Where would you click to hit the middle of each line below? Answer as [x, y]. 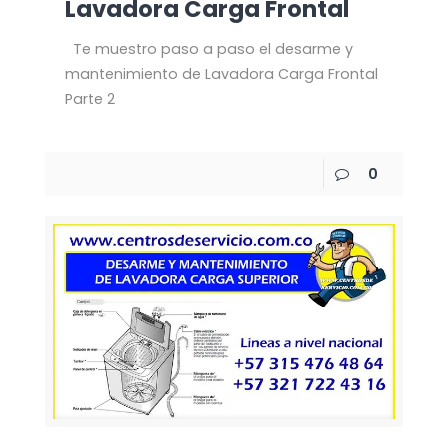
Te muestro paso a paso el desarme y [208, 48]
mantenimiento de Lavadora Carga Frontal [221, 73]
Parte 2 [89, 98]
